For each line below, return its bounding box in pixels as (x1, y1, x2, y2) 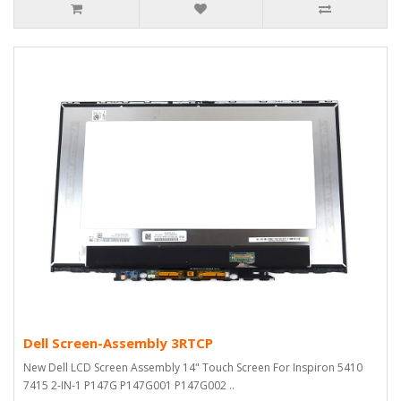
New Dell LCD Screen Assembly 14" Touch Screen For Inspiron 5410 (23, 359, 363, 375)
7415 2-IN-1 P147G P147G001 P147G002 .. (23, 377, 235, 393)
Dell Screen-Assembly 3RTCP (23, 333, 213, 352)
